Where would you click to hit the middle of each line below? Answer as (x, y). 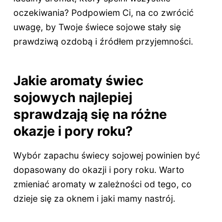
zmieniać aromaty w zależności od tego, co (102, 184)
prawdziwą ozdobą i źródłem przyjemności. (103, 41)
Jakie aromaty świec (78, 80)
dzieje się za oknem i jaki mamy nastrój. (94, 199)
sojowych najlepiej (73, 97)
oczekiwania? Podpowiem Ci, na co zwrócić (103, 12)
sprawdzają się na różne (90, 114)
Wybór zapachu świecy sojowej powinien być (107, 156)
